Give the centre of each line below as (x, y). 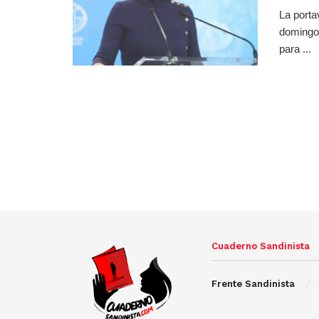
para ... (295, 48)
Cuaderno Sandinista (261, 246)
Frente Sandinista (253, 284)
